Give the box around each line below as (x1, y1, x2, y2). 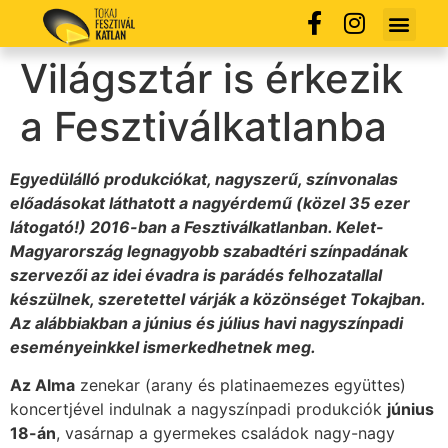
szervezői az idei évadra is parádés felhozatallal (10, 264, 382, 285)
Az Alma (10, 374, 75, 395)
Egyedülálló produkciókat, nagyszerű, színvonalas (10, 168, 398, 189)
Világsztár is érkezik (20, 53, 403, 103)
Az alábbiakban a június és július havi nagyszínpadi (10, 312, 403, 333)
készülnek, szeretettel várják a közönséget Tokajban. (10, 288, 425, 309)
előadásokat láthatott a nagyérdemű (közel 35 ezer (10, 192, 410, 213)
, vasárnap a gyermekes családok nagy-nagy (56, 422, 395, 443)
